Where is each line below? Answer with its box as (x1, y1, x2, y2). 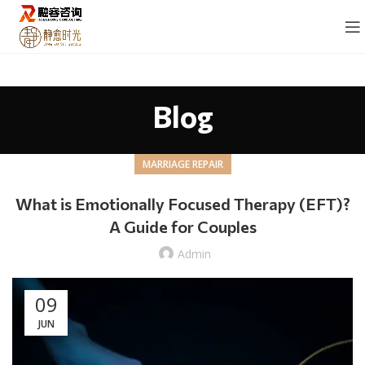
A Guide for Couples (108, 217, 257, 236)
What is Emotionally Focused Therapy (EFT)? (15, 194, 350, 213)
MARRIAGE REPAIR (142, 157, 223, 171)
